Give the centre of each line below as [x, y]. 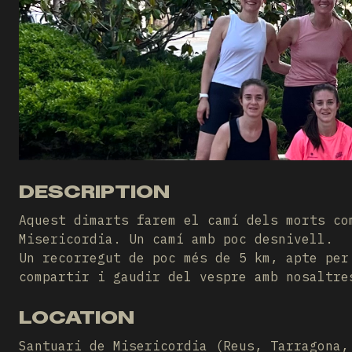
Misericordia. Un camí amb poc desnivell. [176, 239]
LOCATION [77, 317]
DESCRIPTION [94, 191]
